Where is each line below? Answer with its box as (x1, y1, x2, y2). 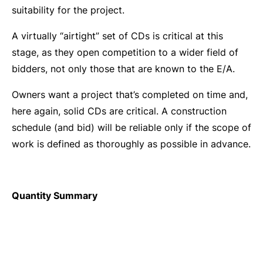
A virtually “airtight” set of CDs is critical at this (12, 30, 223, 42)
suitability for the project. (12, 4, 124, 16)
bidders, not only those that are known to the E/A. (12, 63, 235, 75)
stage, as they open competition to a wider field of (12, 46, 238, 58)
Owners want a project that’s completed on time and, (12, 89, 248, 100)
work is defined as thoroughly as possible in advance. (12, 138, 251, 150)
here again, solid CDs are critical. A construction (12, 105, 227, 117)
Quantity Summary (12, 190, 97, 201)
